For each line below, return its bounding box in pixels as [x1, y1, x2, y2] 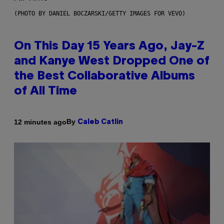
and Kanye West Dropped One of [14, 56, 209, 67]
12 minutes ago [14, 117, 66, 126]
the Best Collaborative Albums [14, 71, 195, 82]
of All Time [14, 86, 77, 97]
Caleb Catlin [77, 119, 123, 126]
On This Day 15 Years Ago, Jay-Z [14, 41, 204, 52]
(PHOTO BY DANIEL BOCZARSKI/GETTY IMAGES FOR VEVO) [14, 10, 185, 17]
